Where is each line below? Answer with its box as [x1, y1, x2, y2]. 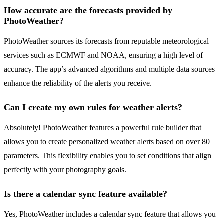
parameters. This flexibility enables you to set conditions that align [4, 151, 211, 160]
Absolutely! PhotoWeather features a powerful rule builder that [4, 123, 201, 132]
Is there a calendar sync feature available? [4, 189, 167, 199]
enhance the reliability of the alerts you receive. [4, 79, 152, 88]
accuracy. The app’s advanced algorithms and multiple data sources [4, 65, 215, 74]
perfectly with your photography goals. [4, 165, 126, 174]
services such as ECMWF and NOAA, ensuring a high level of [4, 51, 203, 60]
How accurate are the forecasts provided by [4, 5, 172, 16]
